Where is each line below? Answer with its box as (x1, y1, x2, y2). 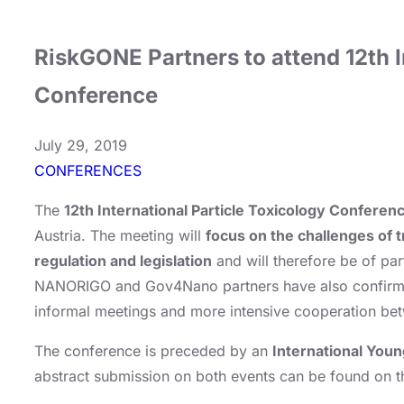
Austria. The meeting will (34, 225, 206, 244)
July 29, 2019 (34, 135, 127, 154)
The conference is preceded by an (34, 341, 272, 360)
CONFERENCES (34, 161, 142, 179)
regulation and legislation (34, 251, 212, 270)
